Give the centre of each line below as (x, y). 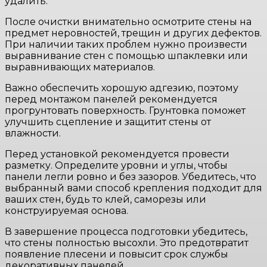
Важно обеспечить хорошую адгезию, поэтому (122, 88)
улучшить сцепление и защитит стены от (108, 122)
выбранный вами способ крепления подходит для (133, 188)
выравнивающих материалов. (80, 67)
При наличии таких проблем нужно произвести (126, 45)
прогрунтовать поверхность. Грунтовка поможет (125, 111)
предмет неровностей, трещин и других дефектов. (133, 33)
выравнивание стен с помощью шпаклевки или (126, 56)
